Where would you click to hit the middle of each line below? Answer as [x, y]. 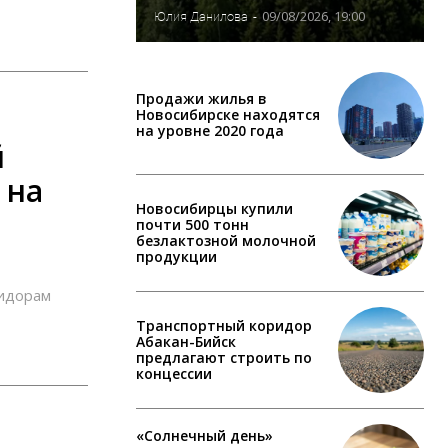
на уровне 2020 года [210, 131]
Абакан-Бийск [186, 342]
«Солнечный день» [204, 435]
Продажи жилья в [201, 99]
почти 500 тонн [192, 224]
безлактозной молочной [226, 240]
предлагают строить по [224, 358]
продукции [176, 256]
